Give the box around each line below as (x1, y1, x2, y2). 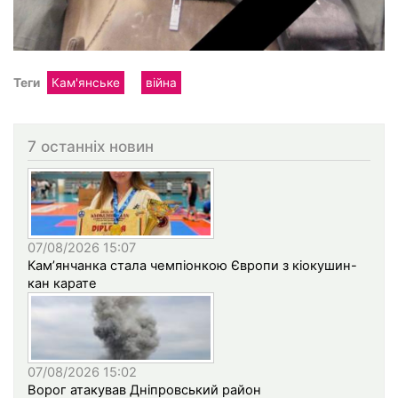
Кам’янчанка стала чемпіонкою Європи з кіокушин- (28, 258, 357, 275)
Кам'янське (52, 75, 120, 90)
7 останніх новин (28, 136, 154, 155)
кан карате (28, 275, 97, 292)
